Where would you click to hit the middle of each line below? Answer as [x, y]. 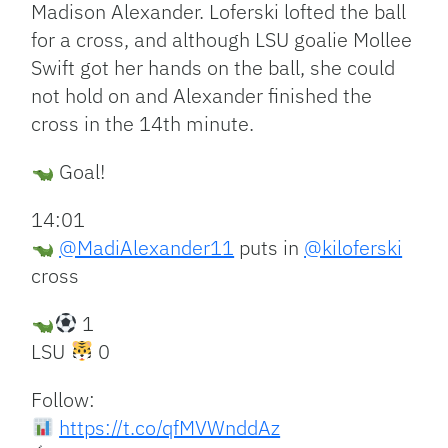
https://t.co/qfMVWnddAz [170, 428]
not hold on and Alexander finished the [202, 96]
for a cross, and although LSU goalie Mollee [222, 40]
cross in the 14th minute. [143, 124]
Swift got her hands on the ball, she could [213, 68]
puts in [269, 248]
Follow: [63, 400]
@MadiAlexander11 [147, 248]
